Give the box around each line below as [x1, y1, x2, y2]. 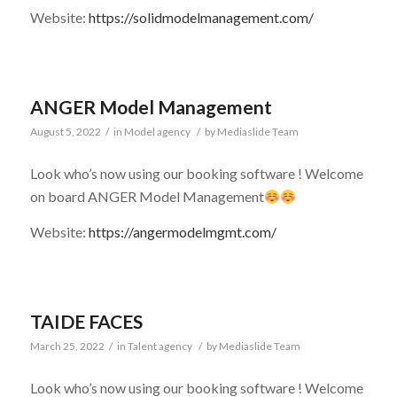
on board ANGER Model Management [29, 188, 264, 206]
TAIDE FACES [29, 309, 143, 332]
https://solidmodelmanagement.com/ [88, 9, 314, 27]
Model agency [123, 124, 191, 138]
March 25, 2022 [29, 339, 105, 353]
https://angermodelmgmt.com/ [88, 222, 276, 240]
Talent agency [127, 339, 192, 353]
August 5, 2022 [29, 124, 101, 138]
